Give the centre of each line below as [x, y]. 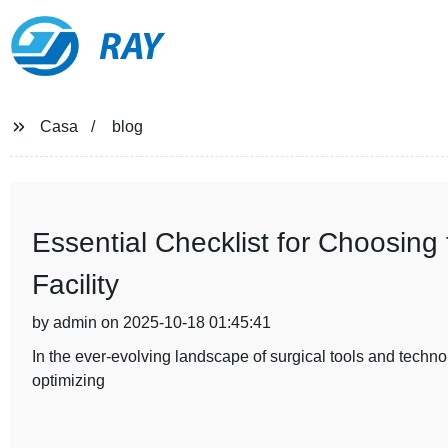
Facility [75, 284]
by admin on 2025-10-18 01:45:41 [151, 322]
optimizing [68, 380]
